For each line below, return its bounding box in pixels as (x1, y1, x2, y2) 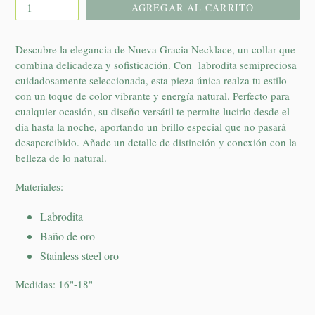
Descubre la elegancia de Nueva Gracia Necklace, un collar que (15, 41, 295, 56)
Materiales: (15, 179, 67, 194)
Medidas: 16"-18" (15, 277, 93, 292)
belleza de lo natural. (15, 150, 107, 165)
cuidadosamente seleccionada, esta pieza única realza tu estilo (15, 72, 287, 87)
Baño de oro (40, 228, 95, 243)
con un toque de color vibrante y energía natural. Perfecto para (15, 88, 290, 103)
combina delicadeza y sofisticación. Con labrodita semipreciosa (15, 57, 297, 72)
